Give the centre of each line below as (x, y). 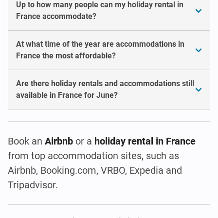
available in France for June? (67, 95)
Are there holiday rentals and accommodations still (105, 83)
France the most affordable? (66, 55)
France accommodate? (56, 16)
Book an (26, 141)
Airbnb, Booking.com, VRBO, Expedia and (95, 170)
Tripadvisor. (33, 185)
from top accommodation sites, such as (93, 155)
